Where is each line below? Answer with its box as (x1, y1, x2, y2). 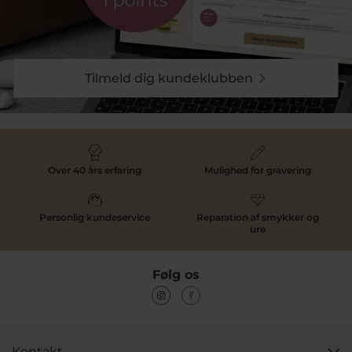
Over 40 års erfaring (48, 164, 141, 176)
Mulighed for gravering (203, 164, 311, 176)
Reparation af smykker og (196, 211, 319, 223)
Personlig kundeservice (39, 211, 150, 223)
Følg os (152, 267, 200, 282)
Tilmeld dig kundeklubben (85, 71, 253, 86)
